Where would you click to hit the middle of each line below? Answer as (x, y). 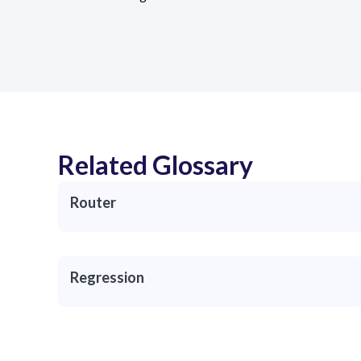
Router (93, 202)
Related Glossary (156, 165)
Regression (107, 277)
